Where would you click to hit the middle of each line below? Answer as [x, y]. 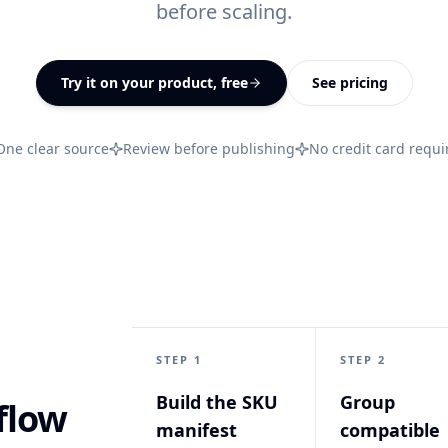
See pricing [349, 82]
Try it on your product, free [154, 82]
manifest [197, 430]
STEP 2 [363, 359]
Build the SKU [217, 402]
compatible [390, 430]
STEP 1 [179, 359]
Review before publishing [208, 148]
